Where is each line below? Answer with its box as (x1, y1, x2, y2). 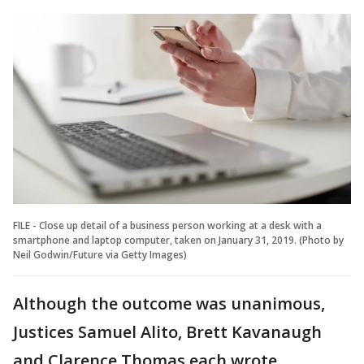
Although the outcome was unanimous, (13, 292, 325, 314)
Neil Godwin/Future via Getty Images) (13, 247, 187, 262)
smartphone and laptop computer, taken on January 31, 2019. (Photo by (13, 232, 344, 247)
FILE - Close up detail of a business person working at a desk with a (13, 218, 322, 232)
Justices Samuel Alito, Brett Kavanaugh (13, 320, 322, 343)
